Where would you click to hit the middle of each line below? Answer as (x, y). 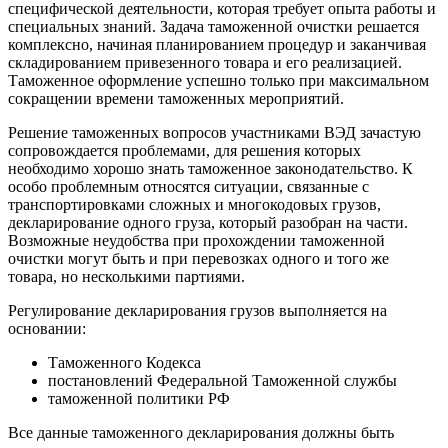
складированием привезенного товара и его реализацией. (205, 62)
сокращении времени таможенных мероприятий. (176, 98)
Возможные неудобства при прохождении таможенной (196, 240)
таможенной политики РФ (139, 398)
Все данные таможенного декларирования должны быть (201, 432)
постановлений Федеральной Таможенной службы (222, 380)
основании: (47, 328)
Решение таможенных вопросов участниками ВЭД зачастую (214, 132)
